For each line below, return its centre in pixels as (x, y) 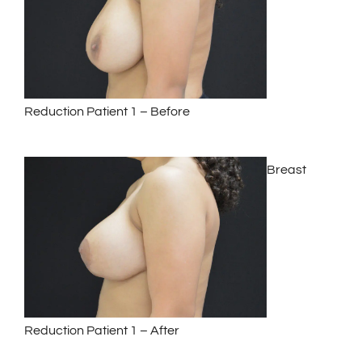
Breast (286, 169)
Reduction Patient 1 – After (102, 331)
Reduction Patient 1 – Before (107, 111)
